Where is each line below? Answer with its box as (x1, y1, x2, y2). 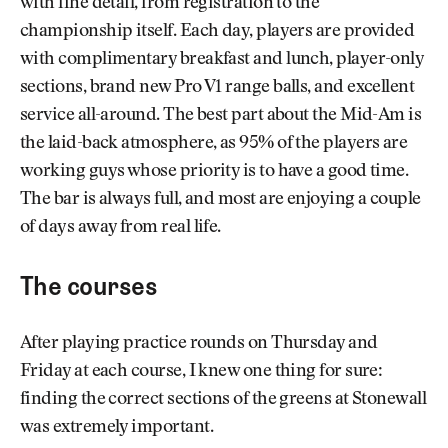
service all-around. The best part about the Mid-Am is (20, 107, 422, 126)
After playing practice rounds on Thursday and (20, 335, 378, 354)
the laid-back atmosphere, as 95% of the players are (20, 135, 408, 154)
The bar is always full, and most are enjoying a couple (20, 191, 421, 210)
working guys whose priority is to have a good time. (20, 163, 409, 182)
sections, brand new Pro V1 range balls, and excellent (20, 79, 415, 98)
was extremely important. (20, 419, 213, 438)
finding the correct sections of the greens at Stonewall (20, 391, 427, 410)
